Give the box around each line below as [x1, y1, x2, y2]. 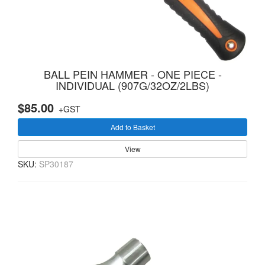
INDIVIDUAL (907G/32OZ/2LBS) [56, 77, 209, 93]
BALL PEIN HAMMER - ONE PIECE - [43, 66, 222, 82]
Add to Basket [110, 122, 155, 132]
